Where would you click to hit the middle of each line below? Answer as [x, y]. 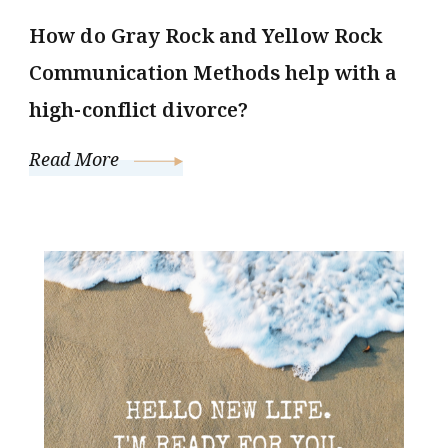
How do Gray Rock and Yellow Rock [206, 36]
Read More [76, 159]
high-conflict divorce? [139, 110]
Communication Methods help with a [213, 73]
